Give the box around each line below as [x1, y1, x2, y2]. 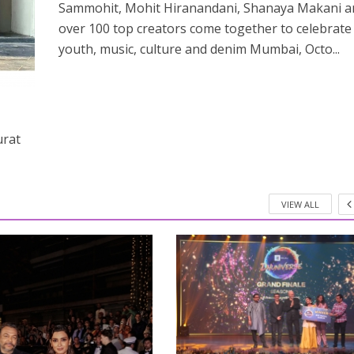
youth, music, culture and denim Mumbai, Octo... [58, 40, 340, 58]
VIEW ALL [281, 198, 320, 210]
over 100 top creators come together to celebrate [58, 20, 352, 38]
